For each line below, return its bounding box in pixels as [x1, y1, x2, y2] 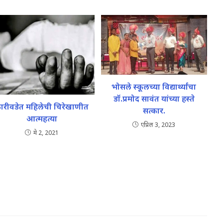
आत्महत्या [26, 112, 57, 124]
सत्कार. [142, 105, 165, 116]
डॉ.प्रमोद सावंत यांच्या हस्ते [113, 93, 195, 104]
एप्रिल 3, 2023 [141, 120, 176, 129]
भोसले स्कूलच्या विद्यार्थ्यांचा [111, 81, 197, 92]
